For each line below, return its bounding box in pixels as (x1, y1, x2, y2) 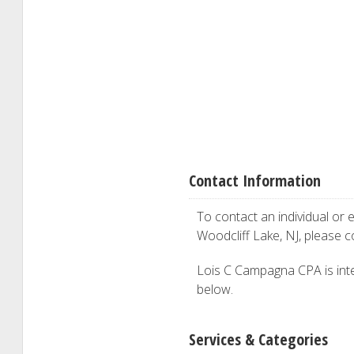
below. (197, 281, 233, 298)
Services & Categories (189, 329, 328, 350)
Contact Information (189, 170, 321, 191)
